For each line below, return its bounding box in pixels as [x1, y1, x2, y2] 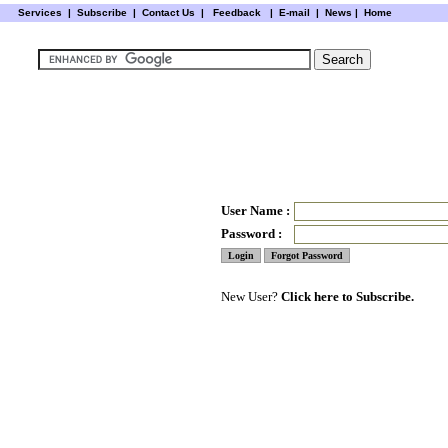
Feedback [212, 7, 261, 18]
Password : [221, 226, 282, 241]
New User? [221, 289, 281, 304]
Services [17, 7, 62, 18]
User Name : [221, 203, 290, 218]
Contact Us [138, 7, 201, 18]
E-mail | [275, 7, 319, 18]
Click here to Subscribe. [281, 289, 414, 304]
